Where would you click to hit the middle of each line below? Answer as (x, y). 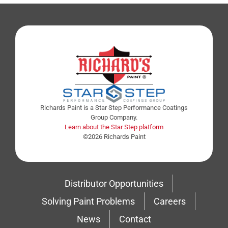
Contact (135, 219)
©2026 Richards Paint (114, 136)
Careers (170, 201)
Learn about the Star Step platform (114, 127)
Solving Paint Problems (88, 201)
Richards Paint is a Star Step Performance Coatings (114, 107)
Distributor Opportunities (114, 183)
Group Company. (114, 117)
